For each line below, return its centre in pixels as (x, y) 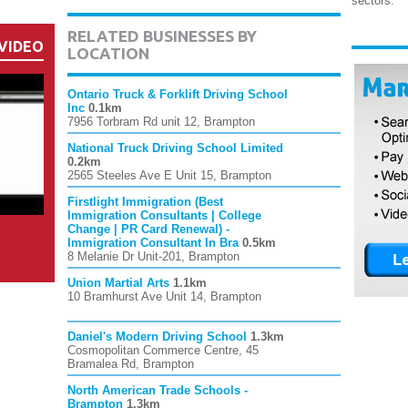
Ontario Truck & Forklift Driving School (178, 94)
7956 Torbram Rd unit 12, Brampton (161, 122)
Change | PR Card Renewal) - (148, 229)
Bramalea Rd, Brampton (131, 364)
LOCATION (108, 53)
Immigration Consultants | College (164, 215)
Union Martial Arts (118, 283)
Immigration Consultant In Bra (153, 243)
